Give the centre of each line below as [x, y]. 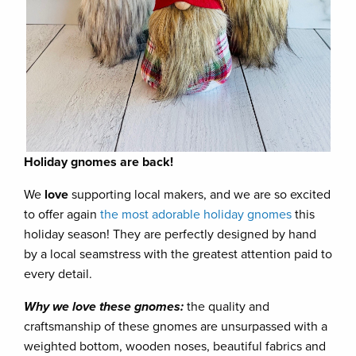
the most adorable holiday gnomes [196, 214]
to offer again [62, 214]
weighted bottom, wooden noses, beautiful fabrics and [175, 346]
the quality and [228, 306]
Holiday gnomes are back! [100, 162]
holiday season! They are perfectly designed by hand [170, 234]
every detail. [60, 274]
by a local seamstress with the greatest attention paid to [178, 254]
